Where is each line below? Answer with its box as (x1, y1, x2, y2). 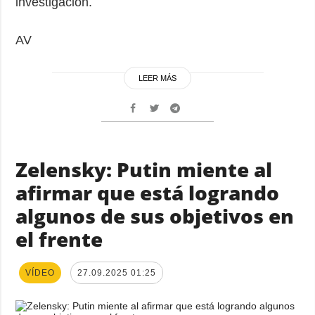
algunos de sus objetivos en (15, 202, 295, 229)
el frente (15, 225, 103, 252)
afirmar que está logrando (15, 179, 280, 206)
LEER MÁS (139, 73, 176, 82)
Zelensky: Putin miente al (15, 155, 273, 183)
